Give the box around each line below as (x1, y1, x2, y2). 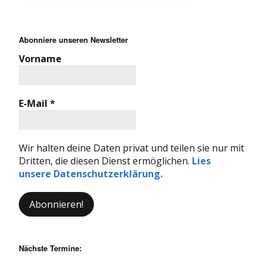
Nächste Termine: (19, 242, 82, 254)
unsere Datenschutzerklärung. (19, 167, 163, 180)
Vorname (19, 52, 62, 65)
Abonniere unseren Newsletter (19, 33, 128, 45)
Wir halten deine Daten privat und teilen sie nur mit (19, 141, 244, 154)
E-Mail (19, 96, 50, 110)
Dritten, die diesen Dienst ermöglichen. (19, 154, 192, 167)
